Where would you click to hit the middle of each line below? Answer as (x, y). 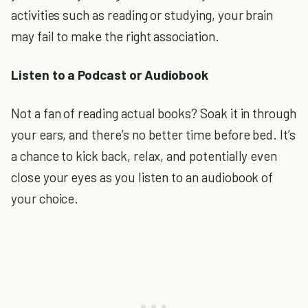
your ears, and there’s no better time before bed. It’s (153, 135)
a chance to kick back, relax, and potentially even (144, 156)
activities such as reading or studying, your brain (142, 14)
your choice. (45, 199)
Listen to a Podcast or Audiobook (110, 75)
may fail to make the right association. (115, 36)
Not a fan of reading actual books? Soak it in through (154, 113)
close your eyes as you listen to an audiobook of (142, 177)
